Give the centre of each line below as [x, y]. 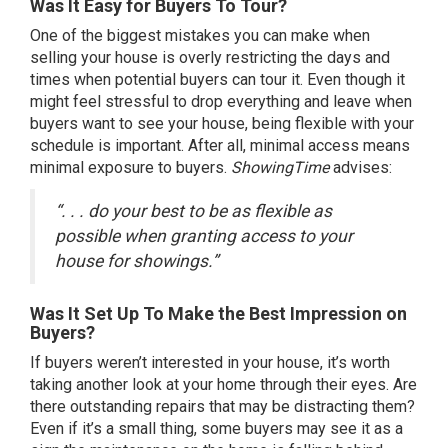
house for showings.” [136, 261]
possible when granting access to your [204, 236]
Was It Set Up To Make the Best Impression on [218, 313]
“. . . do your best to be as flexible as [193, 211]
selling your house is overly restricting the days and [210, 57]
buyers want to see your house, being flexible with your [222, 123]
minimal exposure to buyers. [130, 167]
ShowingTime [280, 167]
